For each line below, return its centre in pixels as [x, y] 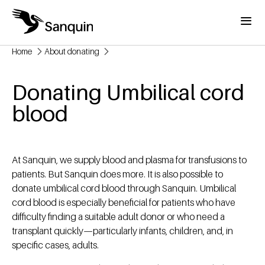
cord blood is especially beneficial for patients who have [124, 203]
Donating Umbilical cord [128, 92]
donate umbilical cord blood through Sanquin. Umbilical [124, 188]
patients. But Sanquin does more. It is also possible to [117, 174]
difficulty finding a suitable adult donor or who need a [118, 217]
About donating [72, 51]
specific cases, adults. [55, 245]
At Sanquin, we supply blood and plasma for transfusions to [129, 160]
